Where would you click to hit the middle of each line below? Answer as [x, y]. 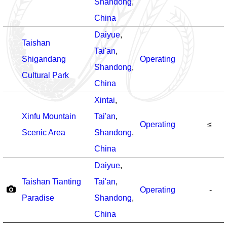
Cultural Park [45, 75]
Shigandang [44, 59]
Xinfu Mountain [49, 116]
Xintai [105, 100]
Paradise [38, 198]
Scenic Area [44, 133]
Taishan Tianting [51, 182]
